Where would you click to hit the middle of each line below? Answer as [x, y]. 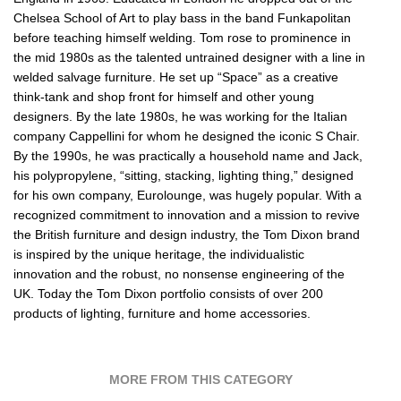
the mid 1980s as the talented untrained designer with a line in [189, 57]
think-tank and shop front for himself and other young [164, 96]
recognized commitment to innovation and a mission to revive [187, 214]
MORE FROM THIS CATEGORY [200, 379]
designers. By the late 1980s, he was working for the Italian [180, 116]
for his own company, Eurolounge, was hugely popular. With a [188, 195]
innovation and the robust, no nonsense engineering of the [179, 273]
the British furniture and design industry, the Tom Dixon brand [187, 234]
